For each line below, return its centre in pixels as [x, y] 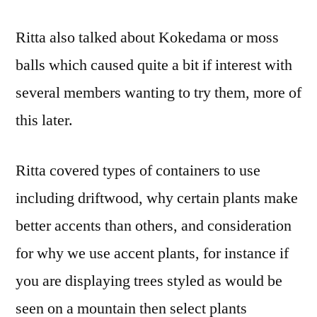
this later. [44, 120]
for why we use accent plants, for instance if [152, 253]
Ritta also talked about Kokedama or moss [147, 37]
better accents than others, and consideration [154, 225]
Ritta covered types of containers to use [138, 170]
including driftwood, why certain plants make [157, 198]
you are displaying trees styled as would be [149, 281]
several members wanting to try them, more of [158, 92]
